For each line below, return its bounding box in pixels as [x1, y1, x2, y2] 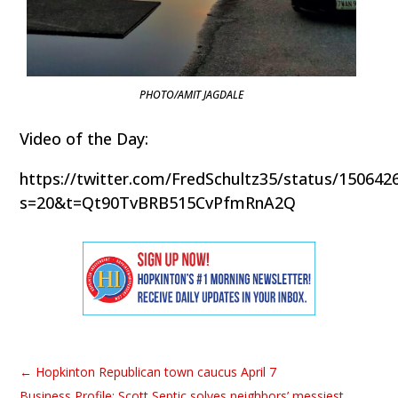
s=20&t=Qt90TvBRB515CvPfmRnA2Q [20, 191, 297, 213]
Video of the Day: [20, 127, 149, 149]
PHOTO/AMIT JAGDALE [139, 86, 244, 102]
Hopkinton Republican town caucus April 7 [36, 362, 277, 380]
